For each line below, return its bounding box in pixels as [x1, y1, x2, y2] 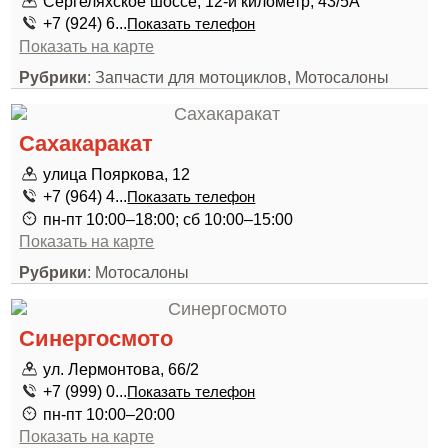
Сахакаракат [19, 131, 154, 156]
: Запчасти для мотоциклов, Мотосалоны [87, 68, 390, 86]
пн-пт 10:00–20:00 [43, 405, 176, 423]
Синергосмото [19, 326, 174, 351]
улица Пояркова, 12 [43, 165, 191, 183]
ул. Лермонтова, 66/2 [43, 360, 200, 378]
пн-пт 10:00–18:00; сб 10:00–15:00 [43, 210, 294, 228]
